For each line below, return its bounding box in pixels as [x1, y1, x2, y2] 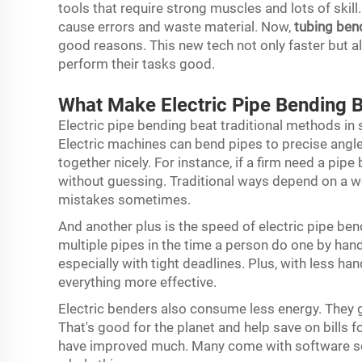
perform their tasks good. [58, 56, 221, 72]
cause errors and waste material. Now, [58, 19, 294, 35]
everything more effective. [58, 274, 220, 290]
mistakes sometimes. [58, 192, 194, 208]
